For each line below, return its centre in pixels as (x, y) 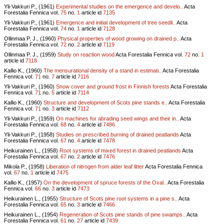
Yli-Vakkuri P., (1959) (30, 118)
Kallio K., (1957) (24, 182)
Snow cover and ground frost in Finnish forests (113, 86)
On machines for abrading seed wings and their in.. (117, 118)
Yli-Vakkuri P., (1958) (30, 134)
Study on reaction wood (86, 54)
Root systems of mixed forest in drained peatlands (120, 150)
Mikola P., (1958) (25, 166)
